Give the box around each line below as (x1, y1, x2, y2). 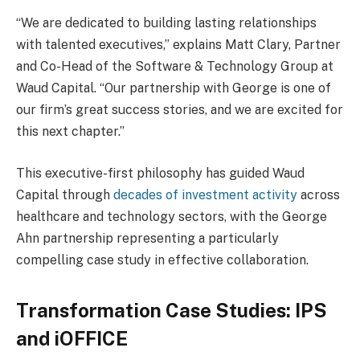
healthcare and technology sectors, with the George (16, 208, 327, 224)
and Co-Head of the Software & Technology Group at (16, 59, 333, 75)
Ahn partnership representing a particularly (16, 230, 279, 246)
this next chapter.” (16, 124, 125, 140)
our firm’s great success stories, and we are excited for (16, 102, 343, 118)
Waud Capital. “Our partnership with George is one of (16, 80, 331, 96)
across (297, 186, 340, 202)
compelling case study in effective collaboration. (16, 252, 309, 268)
